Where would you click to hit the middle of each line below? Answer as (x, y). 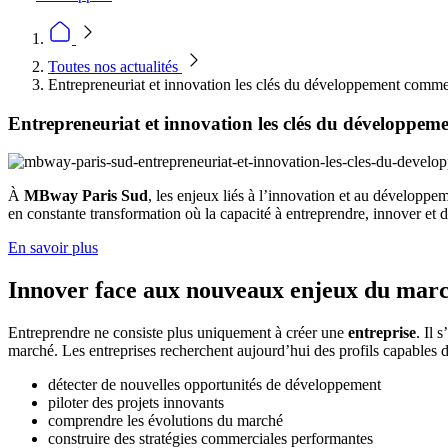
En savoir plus (53, 248)
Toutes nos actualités (115, 66)
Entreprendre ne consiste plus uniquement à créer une (178, 333)
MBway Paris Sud (86, 196)
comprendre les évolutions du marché (165, 421)
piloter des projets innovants (136, 403)
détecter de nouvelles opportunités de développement (214, 385)
